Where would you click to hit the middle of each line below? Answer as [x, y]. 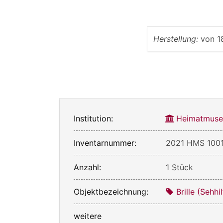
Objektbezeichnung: [111, 191]
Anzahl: [87, 167]
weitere [88, 216]
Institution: [93, 118]
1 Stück [180, 167]
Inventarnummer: [105, 143]
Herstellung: [176, 39]
